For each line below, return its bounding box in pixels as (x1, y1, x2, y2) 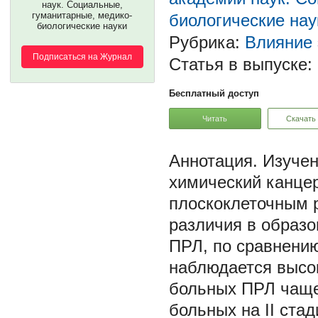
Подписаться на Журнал (33, 52, 132, 62)
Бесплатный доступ (169, 88, 259, 99)
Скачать (286, 114, 316, 123)
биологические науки (37, 21, 128, 31)
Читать (202, 114, 228, 123)
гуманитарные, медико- (32, 10, 133, 21)
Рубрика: (169, 33, 245, 52)
